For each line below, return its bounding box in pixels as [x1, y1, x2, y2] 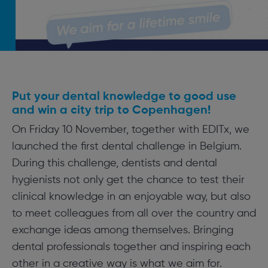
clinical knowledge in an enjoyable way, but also [11, 191, 251, 202]
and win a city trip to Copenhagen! [11, 105, 211, 116]
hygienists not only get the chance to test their [11, 174, 245, 185]
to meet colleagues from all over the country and [11, 208, 256, 219]
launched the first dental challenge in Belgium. [11, 141, 242, 152]
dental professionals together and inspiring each [11, 241, 251, 252]
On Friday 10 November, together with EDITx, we [11, 124, 249, 135]
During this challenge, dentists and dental [11, 157, 217, 169]
